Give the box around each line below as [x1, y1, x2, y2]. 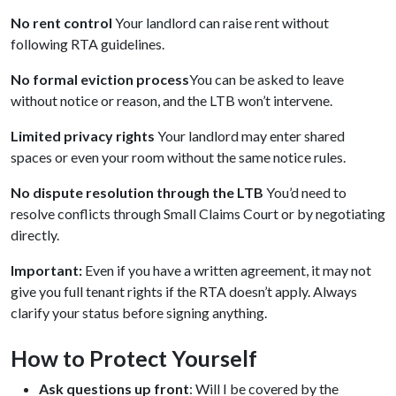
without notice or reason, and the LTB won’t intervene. [11, 91, 332, 109]
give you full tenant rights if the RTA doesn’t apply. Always [11, 282, 357, 300]
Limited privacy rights [11, 126, 155, 144]
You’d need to [263, 183, 346, 201]
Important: [11, 261, 82, 278]
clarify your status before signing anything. [11, 303, 267, 321]
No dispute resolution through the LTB [11, 183, 263, 201]
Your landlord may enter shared [155, 126, 345, 144]
